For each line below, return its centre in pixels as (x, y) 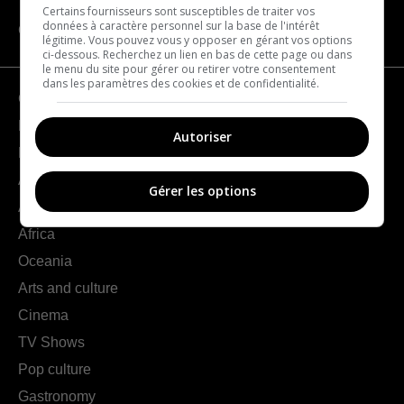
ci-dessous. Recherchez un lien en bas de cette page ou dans (197, 54)
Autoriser (202, 136)
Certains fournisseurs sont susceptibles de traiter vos (179, 11)
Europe (41, 153)
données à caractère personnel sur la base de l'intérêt (181, 25)
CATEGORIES (65, 31)
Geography (54, 99)
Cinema (43, 316)
